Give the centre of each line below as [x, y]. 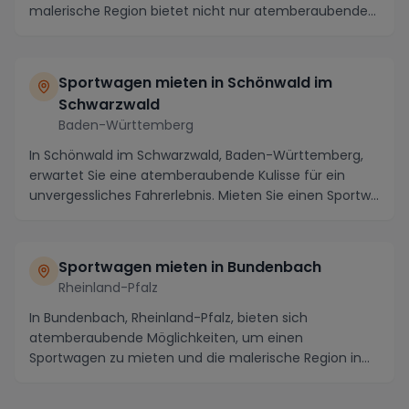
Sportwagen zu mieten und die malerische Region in [195, 357]
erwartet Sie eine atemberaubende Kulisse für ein [187, 175]
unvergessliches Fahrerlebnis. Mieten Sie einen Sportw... [204, 195]
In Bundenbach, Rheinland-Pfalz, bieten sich [168, 317]
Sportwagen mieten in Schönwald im [195, 82]
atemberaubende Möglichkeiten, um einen [166, 337]
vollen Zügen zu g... [89, 378]
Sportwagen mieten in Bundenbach [190, 267]
